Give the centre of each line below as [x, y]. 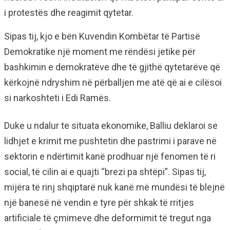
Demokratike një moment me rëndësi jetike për [100, 52]
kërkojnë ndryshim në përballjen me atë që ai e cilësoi [113, 83]
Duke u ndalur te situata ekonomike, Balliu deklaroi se [111, 126]
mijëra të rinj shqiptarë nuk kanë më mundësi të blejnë [114, 187]
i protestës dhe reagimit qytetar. [69, 13]
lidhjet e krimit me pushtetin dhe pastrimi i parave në [110, 141]
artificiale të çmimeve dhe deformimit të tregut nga [108, 218]
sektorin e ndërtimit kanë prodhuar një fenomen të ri [110, 157]
